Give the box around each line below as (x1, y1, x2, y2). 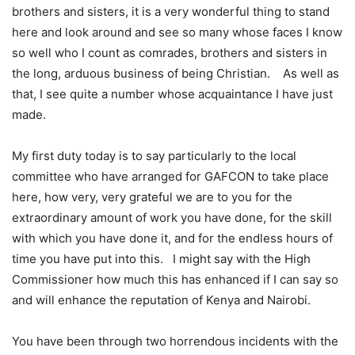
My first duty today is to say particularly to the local (12, 148, 296, 164)
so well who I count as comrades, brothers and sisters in (12, 45, 327, 61)
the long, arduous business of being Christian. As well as (12, 66, 339, 82)
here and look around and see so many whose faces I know (12, 25, 342, 40)
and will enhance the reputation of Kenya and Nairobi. (12, 292, 317, 308)
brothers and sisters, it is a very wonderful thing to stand (12, 4, 330, 20)
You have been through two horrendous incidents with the (12, 334, 338, 349)
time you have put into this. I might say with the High (12, 251, 311, 267)
